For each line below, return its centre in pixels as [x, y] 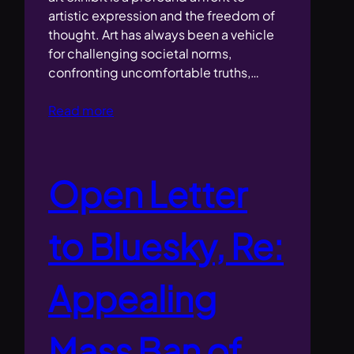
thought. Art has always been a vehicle [162, 35]
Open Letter [148, 194]
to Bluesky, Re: [166, 246]
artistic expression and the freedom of [162, 16]
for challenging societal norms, [140, 54]
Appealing [133, 298]
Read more [81, 111]
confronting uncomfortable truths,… [154, 73]
